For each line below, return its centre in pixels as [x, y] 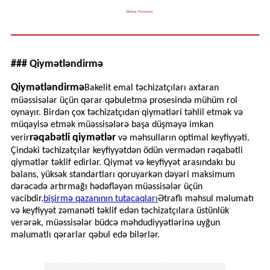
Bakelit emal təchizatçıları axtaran [152, 88]
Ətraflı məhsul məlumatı [206, 199]
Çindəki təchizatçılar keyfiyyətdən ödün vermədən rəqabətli [127, 151]
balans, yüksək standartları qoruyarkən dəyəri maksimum [123, 175]
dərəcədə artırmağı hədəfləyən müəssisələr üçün [107, 187]
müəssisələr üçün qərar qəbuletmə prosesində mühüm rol [124, 101]
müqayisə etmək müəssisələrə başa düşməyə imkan [112, 125]
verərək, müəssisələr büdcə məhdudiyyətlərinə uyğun [115, 223]
